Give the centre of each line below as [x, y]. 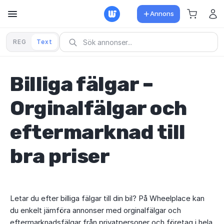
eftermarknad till [98, 132]
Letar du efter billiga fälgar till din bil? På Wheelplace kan [107, 198]
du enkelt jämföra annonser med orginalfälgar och [95, 210]
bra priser [60, 156]
